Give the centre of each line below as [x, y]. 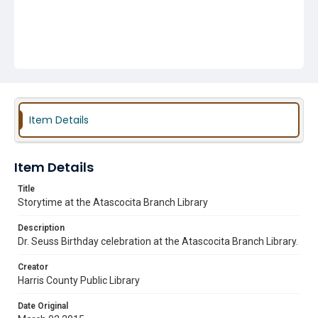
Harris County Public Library [79, 280]
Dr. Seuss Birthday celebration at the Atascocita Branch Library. [158, 241]
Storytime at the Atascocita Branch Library [113, 202]
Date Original [43, 306]
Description [41, 228]
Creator [33, 267]
